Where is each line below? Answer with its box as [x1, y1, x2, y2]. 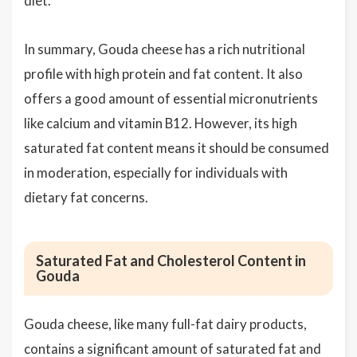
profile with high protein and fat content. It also [24, 65, 303, 82]
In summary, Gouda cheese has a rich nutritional [24, 41, 305, 57]
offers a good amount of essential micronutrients [24, 90, 318, 107]
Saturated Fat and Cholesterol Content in [36, 252, 306, 269]
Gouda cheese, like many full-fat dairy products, [24, 316, 307, 332]
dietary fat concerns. [24, 189, 148, 206]
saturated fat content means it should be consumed [24, 139, 329, 156]
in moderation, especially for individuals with [24, 164, 288, 181]
